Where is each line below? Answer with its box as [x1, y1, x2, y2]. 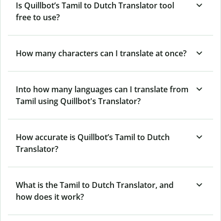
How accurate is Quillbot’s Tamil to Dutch [16, 131, 170, 143]
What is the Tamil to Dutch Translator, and [16, 179, 174, 190]
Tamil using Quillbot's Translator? [16, 95, 141, 107]
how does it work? [16, 191, 84, 202]
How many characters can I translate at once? [16, 47, 186, 59]
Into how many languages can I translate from [16, 83, 188, 95]
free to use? [16, 11, 60, 23]
